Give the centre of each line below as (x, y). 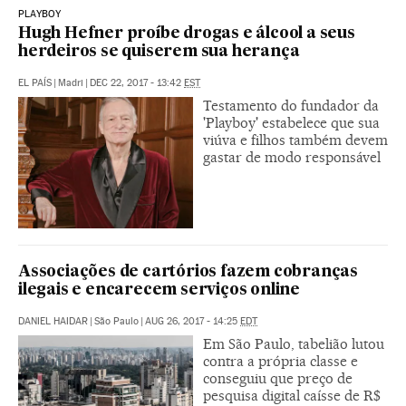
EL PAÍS (35, 83)
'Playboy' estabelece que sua (291, 123)
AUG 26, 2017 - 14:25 (193, 322)
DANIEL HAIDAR (53, 322)
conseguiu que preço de (278, 379)
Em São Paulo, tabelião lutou (294, 344)
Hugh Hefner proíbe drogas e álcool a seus (187, 34)
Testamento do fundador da (291, 106)
